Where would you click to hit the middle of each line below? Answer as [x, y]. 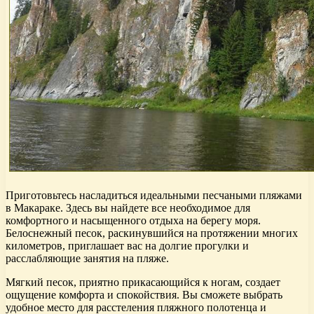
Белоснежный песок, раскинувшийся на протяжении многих [152, 233]
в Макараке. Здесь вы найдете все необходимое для [128, 207]
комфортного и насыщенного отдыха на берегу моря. [133, 220]
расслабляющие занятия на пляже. [87, 258]
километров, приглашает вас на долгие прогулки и [127, 245]
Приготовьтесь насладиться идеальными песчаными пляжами [154, 195]
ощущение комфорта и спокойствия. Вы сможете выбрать [144, 294]
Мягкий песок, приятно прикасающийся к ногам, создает [143, 282]
